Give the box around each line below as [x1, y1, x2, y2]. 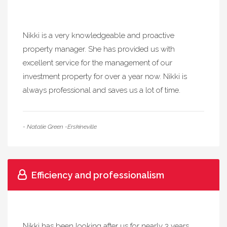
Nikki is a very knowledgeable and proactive [23, 31, 174, 40]
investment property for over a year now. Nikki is [23, 72, 187, 81]
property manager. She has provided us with [23, 45, 175, 54]
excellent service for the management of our [23, 58, 172, 67]
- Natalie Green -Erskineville [23, 123, 97, 130]
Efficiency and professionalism [31, 170, 164, 180]
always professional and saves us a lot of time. [23, 86, 180, 95]
